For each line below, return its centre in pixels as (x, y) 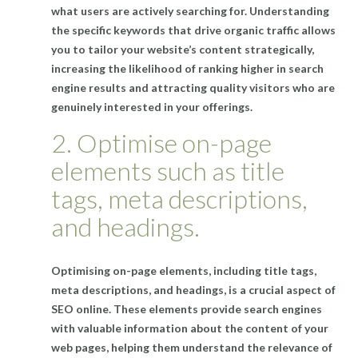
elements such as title (168, 171)
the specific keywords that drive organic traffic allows (193, 30)
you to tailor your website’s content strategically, (183, 50)
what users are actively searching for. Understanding (190, 11)
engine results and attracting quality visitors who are (193, 88)
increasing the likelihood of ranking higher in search (187, 69)
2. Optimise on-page (161, 143)
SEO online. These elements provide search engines (187, 309)
